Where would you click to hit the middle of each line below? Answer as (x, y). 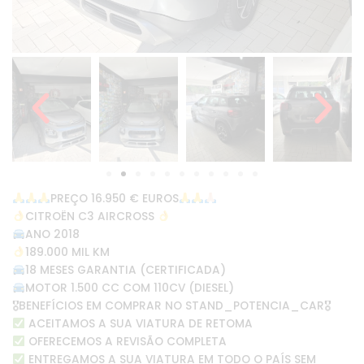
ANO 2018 (52, 234)
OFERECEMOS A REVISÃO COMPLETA (126, 341)
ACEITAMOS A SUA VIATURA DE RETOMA (139, 323)
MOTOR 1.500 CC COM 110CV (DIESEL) (129, 288)
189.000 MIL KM (67, 252)
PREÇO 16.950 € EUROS (114, 198)
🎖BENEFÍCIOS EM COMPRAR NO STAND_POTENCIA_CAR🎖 (171, 305)
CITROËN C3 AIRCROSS (91, 216)
